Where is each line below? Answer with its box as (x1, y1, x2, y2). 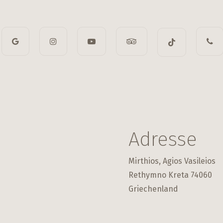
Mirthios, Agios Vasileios (128, 156, 216, 166)
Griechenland (128, 184, 178, 194)
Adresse (128, 127, 197, 151)
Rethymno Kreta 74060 (128, 170, 212, 180)
